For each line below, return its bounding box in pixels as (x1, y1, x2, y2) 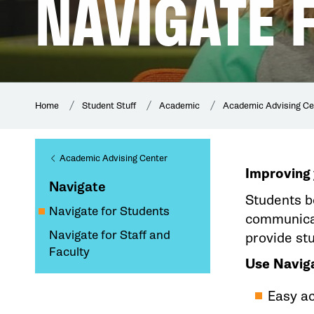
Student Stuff (82, 100, 136, 111)
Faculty (49, 245, 90, 260)
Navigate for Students (49, 204, 170, 219)
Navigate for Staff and (49, 228, 170, 243)
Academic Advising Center (60, 153, 168, 164)
